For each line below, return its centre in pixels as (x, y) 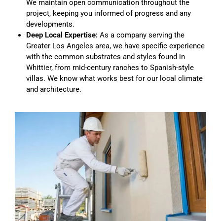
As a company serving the (141, 35)
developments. (50, 24)
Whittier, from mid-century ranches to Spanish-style (110, 67)
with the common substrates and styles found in (105, 56)
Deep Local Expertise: (62, 35)
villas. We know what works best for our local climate (114, 78)
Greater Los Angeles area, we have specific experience (115, 46)
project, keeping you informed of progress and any (108, 13)
